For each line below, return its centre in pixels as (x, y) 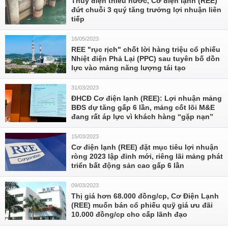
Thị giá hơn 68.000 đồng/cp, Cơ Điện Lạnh (145, 196)
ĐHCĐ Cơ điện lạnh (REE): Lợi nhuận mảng (147, 98)
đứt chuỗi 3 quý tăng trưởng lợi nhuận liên (146, 10)
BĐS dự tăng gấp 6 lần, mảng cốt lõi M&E (143, 107)
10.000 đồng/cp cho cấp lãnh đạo (129, 214)
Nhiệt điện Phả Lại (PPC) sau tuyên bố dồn (146, 59)
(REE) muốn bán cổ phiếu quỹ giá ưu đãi (142, 205)
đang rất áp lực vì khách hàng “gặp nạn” (142, 117)
